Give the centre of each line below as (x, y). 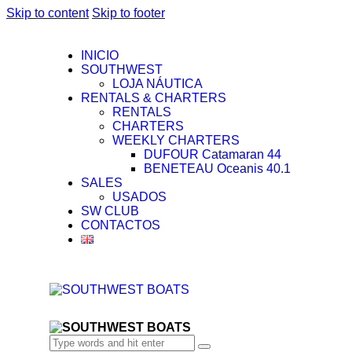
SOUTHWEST (122, 70)
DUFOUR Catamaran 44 (213, 154)
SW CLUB (110, 211)
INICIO (100, 55)
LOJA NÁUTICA (158, 84)
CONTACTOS (121, 225)
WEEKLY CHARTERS (176, 140)
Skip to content (48, 13)
